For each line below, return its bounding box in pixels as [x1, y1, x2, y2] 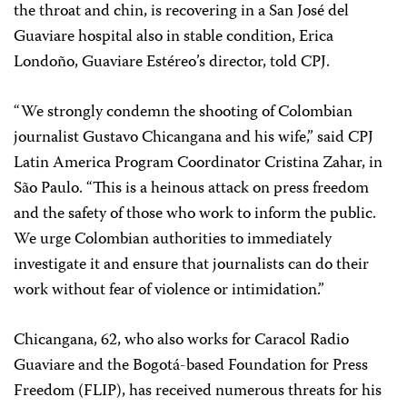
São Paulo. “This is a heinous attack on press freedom [14, 175, 369, 203]
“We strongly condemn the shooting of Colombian [14, 99, 352, 126]
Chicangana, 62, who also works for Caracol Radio [14, 327, 349, 354]
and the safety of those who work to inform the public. [14, 201, 376, 228]
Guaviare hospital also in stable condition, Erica [14, 24, 333, 51]
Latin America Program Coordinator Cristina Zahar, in [14, 150, 382, 177]
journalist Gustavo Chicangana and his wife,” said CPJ [14, 124, 373, 152]
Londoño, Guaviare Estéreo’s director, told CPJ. [14, 49, 330, 76]
